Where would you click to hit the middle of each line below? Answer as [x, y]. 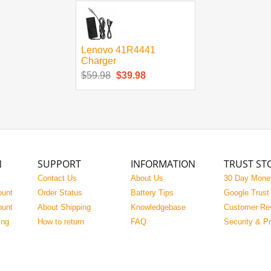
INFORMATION [163, 164]
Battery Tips [152, 193]
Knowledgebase [158, 207]
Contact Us [57, 178]
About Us [147, 178]
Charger [99, 61]
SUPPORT [59, 164]
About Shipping [64, 207]
